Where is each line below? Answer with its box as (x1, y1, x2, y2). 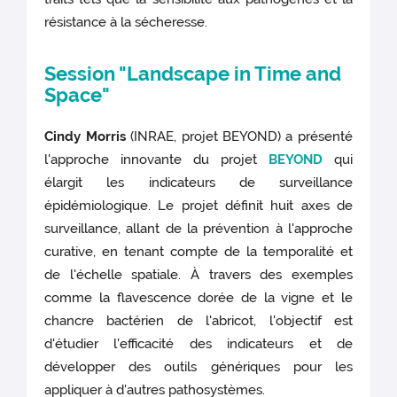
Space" (44, 82, 111, 106)
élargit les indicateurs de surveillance (44, 174, 353, 191)
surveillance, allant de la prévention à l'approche (44, 220, 353, 237)
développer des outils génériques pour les (44, 358, 353, 375)
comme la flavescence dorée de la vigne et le (44, 289, 353, 306)
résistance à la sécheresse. (44, 13, 208, 30)
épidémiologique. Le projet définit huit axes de (44, 197, 353, 214)
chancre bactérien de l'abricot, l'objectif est (44, 312, 353, 329)
